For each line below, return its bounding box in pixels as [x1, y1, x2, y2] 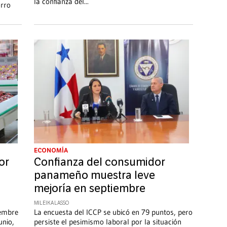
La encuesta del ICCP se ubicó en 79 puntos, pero [33, 207, 193, 217]
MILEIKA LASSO [33, 200, 69, 206]
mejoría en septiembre [33, 181, 145, 195]
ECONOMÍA [33, 146, 68, 154]
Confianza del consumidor [33, 155, 165, 169]
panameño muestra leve [33, 168, 155, 182]
